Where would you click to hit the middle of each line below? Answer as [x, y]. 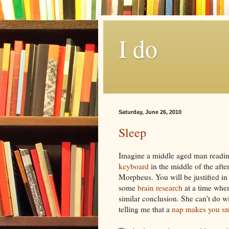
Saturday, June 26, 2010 [150, 112]
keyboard [134, 166]
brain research [160, 187]
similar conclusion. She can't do [170, 198]
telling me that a [145, 209]
